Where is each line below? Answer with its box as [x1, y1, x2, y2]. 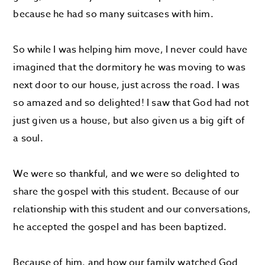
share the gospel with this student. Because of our [13, 185, 240, 199]
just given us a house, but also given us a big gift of [13, 114, 245, 128]
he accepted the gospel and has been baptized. [13, 220, 227, 234]
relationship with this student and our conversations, [13, 202, 251, 216]
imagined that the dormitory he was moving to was [13, 60, 246, 75]
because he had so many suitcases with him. [13, 7, 214, 21]
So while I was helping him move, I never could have [13, 43, 248, 57]
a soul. [13, 131, 43, 146]
